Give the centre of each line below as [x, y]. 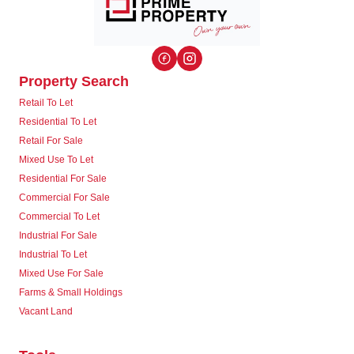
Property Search [74, 82]
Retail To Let [46, 103]
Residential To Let [58, 122]
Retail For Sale [51, 141]
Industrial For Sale [58, 236]
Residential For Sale [63, 179]
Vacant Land [46, 312]
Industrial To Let [53, 255]
